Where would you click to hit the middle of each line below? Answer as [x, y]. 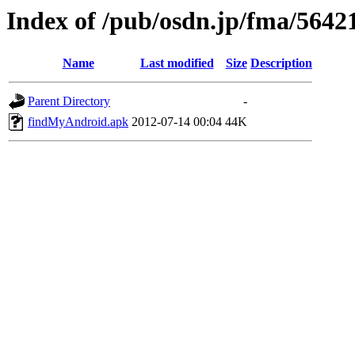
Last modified [177, 63]
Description [281, 63]
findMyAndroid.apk [78, 122]
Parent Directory [69, 101]
